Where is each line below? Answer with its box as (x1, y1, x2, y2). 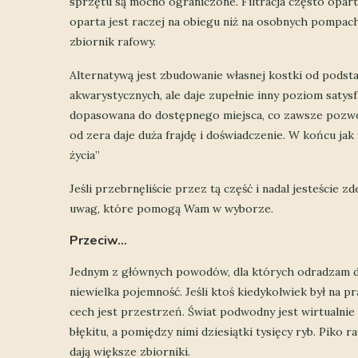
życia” (70, 147, 100, 162)
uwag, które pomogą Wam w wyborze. (70, 201, 273, 216)
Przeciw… (70, 231, 127, 249)
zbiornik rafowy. (70, 34, 156, 49)
